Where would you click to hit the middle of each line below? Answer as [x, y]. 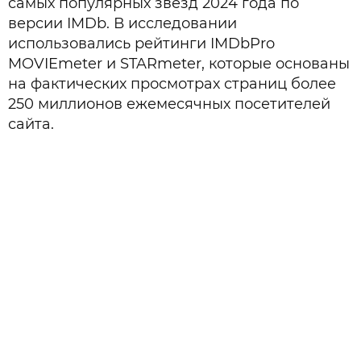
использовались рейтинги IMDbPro [141, 44]
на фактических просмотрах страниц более [172, 84]
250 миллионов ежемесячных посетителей [169, 104]
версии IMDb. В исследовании [122, 23]
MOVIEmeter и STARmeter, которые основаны [179, 64]
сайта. [31, 124]
